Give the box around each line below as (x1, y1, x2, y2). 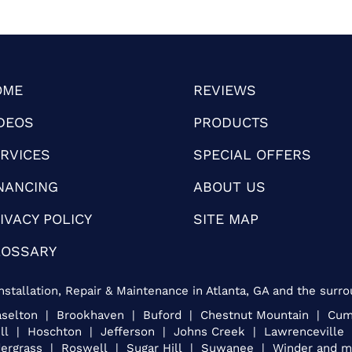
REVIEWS (193, 81, 257, 98)
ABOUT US (193, 178, 266, 195)
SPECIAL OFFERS (193, 145, 312, 163)
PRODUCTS (193, 113, 269, 130)
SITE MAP (193, 210, 259, 227)
